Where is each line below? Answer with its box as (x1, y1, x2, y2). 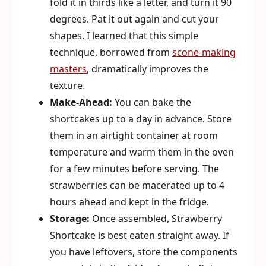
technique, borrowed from (50, 46, 172, 59)
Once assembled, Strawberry (90, 212, 222, 226)
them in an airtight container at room (50, 129, 218, 142)
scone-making (172, 46, 236, 59)
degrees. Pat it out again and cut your (50, 12, 219, 26)
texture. (50, 79, 85, 93)
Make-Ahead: (50, 96, 112, 109)
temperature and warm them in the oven (50, 145, 234, 159)
